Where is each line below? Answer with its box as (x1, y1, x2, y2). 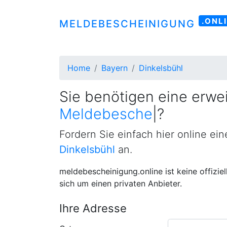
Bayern (101, 63, 128, 73)
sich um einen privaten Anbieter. (59, 178, 182, 188)
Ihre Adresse (59, 202, 127, 215)
